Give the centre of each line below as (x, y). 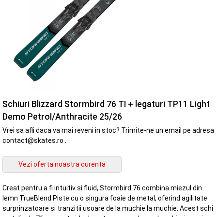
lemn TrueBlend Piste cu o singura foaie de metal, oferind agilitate (105, 198)
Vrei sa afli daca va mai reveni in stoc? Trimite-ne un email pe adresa (108, 130)
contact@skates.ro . (34, 140)
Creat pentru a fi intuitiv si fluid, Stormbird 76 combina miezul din (102, 188)
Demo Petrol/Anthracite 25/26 (62, 116)
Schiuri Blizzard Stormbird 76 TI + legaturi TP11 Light (106, 104)
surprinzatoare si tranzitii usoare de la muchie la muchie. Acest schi (108, 209)
